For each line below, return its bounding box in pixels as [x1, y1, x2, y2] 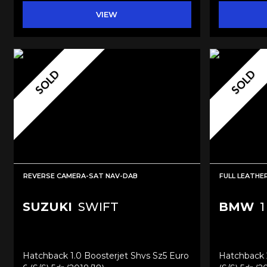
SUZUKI [23, 200, 72, 215]
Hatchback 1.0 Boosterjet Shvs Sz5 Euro [23, 250, 189, 262]
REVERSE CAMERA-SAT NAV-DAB [23, 172, 138, 181]
